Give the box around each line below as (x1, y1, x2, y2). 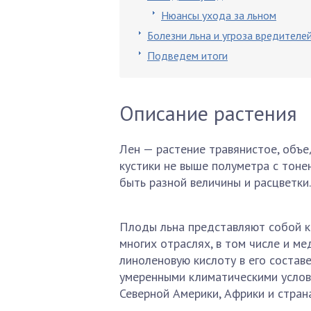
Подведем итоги (147, 49, 228, 62)
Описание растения (119, 99, 297, 126)
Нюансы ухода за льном (161, 8, 276, 22)
